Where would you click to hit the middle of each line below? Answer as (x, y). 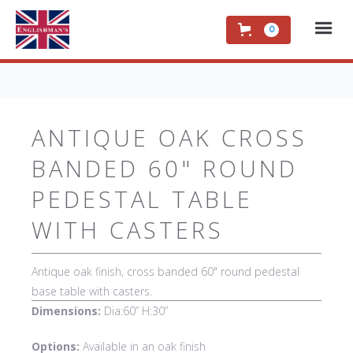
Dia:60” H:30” (134, 311)
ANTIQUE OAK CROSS (169, 137)
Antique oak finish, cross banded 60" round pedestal (165, 271)
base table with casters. (92, 291)
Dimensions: (66, 311)
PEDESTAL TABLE (142, 199)
